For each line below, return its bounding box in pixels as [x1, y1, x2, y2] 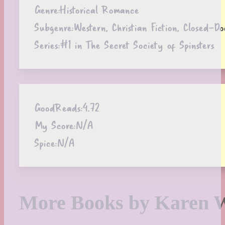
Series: [34, 37, 60, 53]
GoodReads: [34, 99, 82, 116]
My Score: [34, 117, 75, 133]
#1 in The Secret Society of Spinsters [60, 37, 214, 53]
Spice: [34, 135, 57, 151]
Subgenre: [34, 19, 73, 35]
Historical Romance [60, 2, 139, 18]
